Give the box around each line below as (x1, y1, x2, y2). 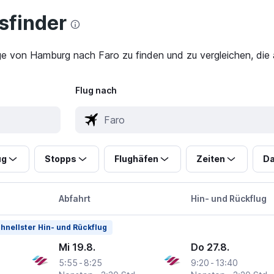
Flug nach (75, 85, 117, 96)
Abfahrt (58, 193, 91, 204)
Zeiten (196, 154, 225, 165)
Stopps (44, 154, 76, 165)
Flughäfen (114, 154, 158, 165)
